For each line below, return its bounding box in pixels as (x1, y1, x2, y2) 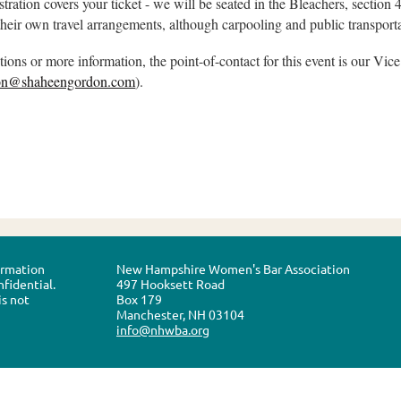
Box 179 (116, 291, 162, 307)
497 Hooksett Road (116, 276, 225, 292)
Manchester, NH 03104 (116, 306, 244, 322)
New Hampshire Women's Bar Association (116, 260, 350, 277)
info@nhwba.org (116, 321, 209, 337)
